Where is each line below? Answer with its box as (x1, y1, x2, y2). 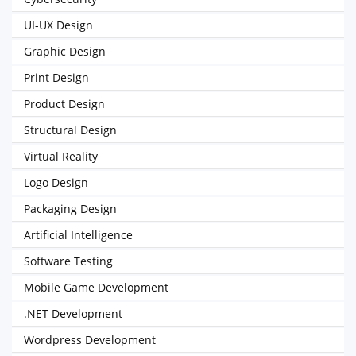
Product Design (24, 96, 105, 111)
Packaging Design (24, 201, 117, 216)
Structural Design (24, 122, 117, 137)
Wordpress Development (24, 332, 156, 347)
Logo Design (24, 175, 88, 190)
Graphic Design (24, 44, 106, 59)
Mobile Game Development (24, 280, 168, 295)
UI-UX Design (24, 17, 93, 33)
